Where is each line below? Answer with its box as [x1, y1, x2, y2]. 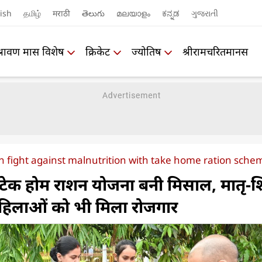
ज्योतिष [132, 44, 161, 58]
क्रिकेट [85, 44, 110, 58]
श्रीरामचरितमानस [182, 44, 248, 58]
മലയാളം [116, 7, 150, 19]
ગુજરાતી [191, 7, 218, 19]
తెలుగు [82, 7, 105, 19]
